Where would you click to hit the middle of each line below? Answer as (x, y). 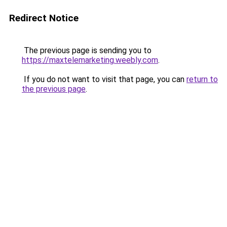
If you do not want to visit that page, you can (104, 79)
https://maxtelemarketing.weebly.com (90, 60)
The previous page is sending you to (87, 50)
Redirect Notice (44, 18)
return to (202, 79)
